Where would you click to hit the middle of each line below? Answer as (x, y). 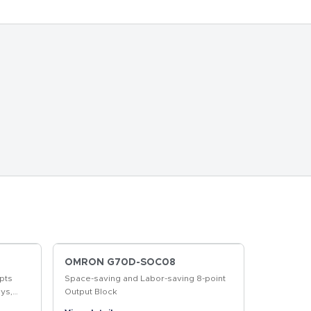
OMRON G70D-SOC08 (120, 262)
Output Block (91, 292)
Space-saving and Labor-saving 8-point (145, 278)
